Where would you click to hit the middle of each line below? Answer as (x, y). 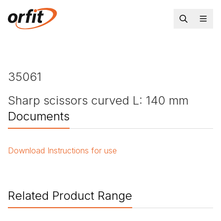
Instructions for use (82, 151)
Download (26, 151)
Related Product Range (70, 196)
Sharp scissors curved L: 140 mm (98, 101)
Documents (39, 116)
